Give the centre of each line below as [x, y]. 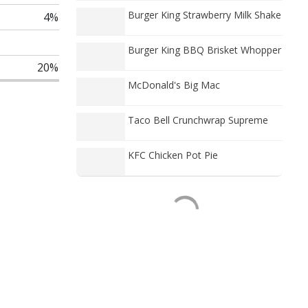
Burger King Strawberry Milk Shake [205, 15]
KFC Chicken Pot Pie [173, 155]
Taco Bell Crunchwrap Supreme [198, 120]
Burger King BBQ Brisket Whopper [205, 50]
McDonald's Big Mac [174, 85]
